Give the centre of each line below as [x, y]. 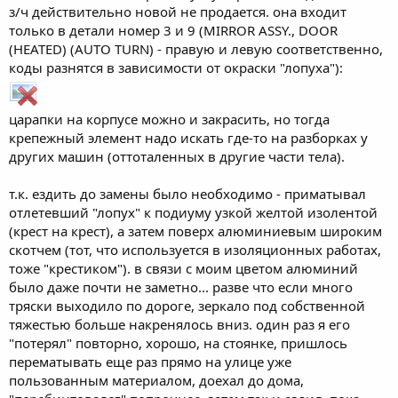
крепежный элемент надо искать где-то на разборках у [188, 137]
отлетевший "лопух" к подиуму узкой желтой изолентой [193, 212]
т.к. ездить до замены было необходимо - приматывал [187, 193]
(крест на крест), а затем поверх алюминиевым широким [195, 231]
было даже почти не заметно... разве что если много [181, 287]
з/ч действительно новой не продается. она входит [178, 11]
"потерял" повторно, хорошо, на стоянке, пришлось [178, 342]
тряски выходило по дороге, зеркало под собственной [187, 305]
